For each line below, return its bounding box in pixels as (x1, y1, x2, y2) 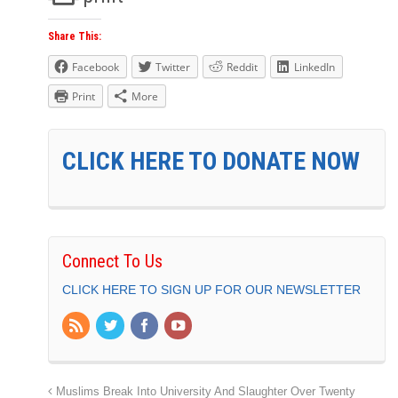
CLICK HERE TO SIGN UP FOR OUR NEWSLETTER (62, 282, 361, 297)
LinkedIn (294, 59, 335, 75)
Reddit (227, 59, 258, 75)
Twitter (155, 59, 190, 75)
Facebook (72, 59, 119, 75)
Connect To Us (62, 250, 163, 272)
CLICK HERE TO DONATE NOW (62, 146, 360, 176)
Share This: (48, 29, 101, 43)
